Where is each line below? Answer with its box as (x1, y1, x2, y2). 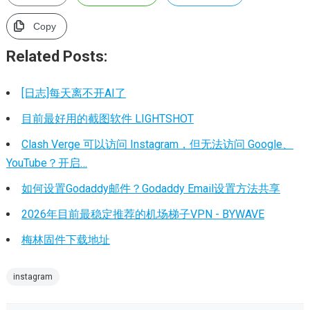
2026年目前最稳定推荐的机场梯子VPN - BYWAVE (21, 208, 264, 221)
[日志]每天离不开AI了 (21, 86, 126, 100)
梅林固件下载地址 (21, 233, 110, 246)
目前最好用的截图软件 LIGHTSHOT (21, 112, 194, 125)
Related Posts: (6, 48, 107, 65)
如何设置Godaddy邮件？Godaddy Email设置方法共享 (21, 182, 280, 195)
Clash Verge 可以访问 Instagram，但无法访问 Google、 (21, 138, 293, 151)
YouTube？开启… (6, 156, 87, 170)
